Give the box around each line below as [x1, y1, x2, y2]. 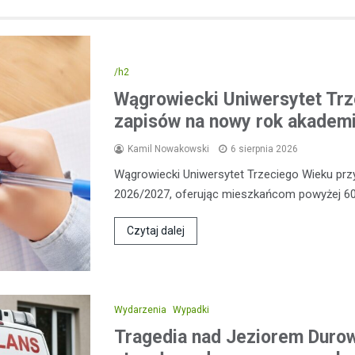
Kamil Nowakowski [128, 143, 209, 155]
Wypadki [173, 303, 209, 315]
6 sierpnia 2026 [231, 143, 298, 155]
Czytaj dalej [127, 223, 185, 237]
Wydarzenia [114, 303, 166, 315]
